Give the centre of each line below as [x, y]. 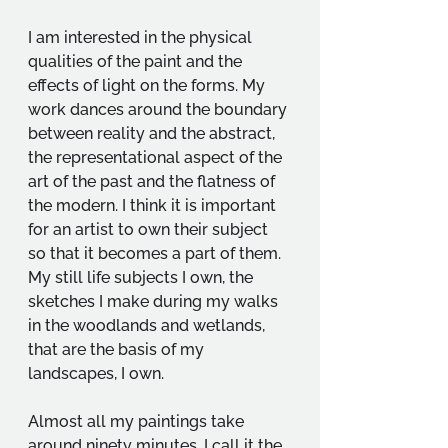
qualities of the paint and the [137, 61]
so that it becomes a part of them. [156, 253]
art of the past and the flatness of [153, 181]
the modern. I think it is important [154, 205]
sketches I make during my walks [155, 301]
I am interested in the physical [142, 37]
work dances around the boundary [159, 109]
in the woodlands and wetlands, [148, 325]
